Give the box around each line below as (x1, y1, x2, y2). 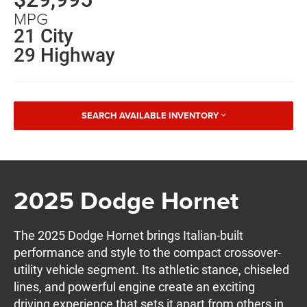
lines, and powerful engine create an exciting (14, 279, 256, 294)
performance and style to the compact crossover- (14, 245, 282, 260)
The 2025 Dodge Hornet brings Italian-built (14, 228, 244, 243)
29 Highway (14, 44, 116, 67)
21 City (14, 25, 74, 48)
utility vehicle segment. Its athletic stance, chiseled (14, 262, 290, 277)
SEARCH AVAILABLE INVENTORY (81, 109, 219, 123)
